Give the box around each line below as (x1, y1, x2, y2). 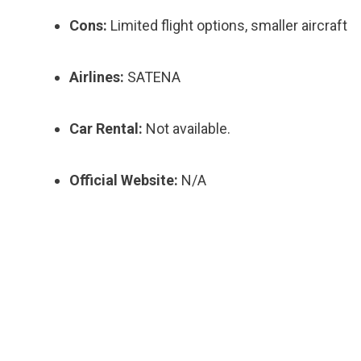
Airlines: (69, 68, 124, 85)
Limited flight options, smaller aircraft (107, 17, 347, 34)
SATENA (124, 68, 180, 85)
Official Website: (69, 172, 178, 189)
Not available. (143, 120, 230, 137)
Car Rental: (69, 120, 143, 137)
